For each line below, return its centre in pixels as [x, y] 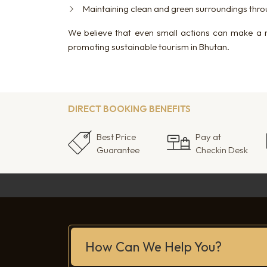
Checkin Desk [222, 150]
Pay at [209, 136]
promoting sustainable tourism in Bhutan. [149, 46]
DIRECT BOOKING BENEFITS [129, 108]
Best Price [116, 136]
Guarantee [118, 150]
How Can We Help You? [153, 246]
